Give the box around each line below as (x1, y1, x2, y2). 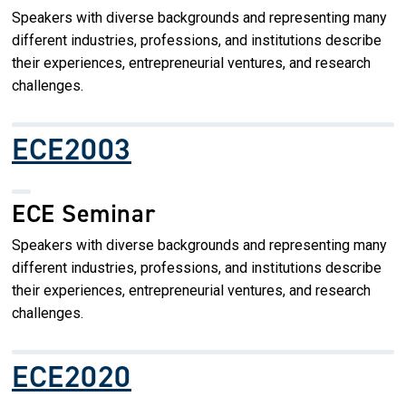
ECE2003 (12, 128, 131, 169)
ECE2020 (12, 355, 131, 397)
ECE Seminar (12, 196, 156, 230)
